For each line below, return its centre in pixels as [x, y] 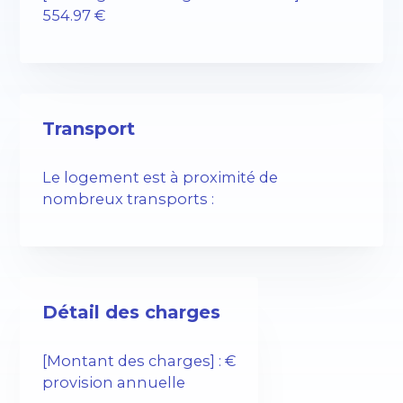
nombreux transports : [129, 199]
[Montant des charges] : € [139, 361]
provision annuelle [114, 383]
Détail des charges [132, 312]
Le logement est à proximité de [161, 178]
